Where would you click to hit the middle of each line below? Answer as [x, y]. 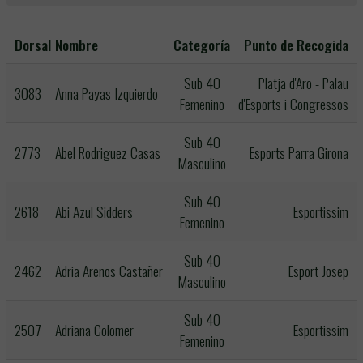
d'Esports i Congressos [293, 104]
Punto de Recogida [296, 45]
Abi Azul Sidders [94, 211]
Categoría [202, 45]
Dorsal [33, 45]
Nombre [77, 45]
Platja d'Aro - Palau [303, 83]
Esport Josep [318, 271]
